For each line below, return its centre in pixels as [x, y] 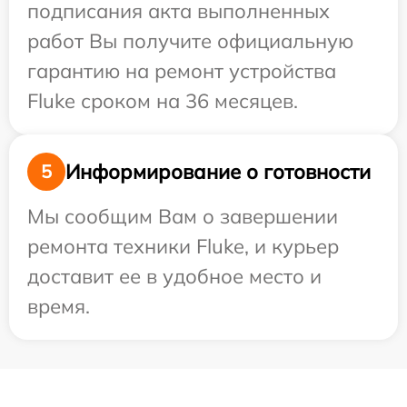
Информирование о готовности [218, 171]
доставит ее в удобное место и [174, 276]
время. [59, 306]
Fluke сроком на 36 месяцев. [163, 101]
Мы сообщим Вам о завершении [183, 216]
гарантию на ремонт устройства [182, 71]
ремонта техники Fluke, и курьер [183, 246]
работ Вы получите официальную [190, 41]
